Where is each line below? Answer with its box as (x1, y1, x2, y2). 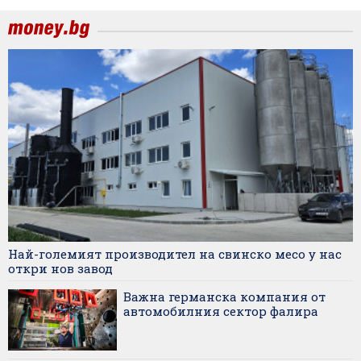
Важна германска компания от (123, 288, 326, 305)
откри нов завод (8, 260, 113, 277)
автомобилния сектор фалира (123, 303, 318, 320)
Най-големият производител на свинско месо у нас (8, 246, 342, 263)
